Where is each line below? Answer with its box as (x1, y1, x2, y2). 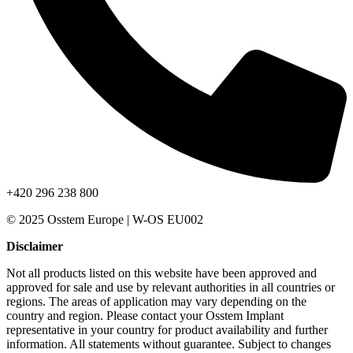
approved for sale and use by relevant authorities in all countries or (6, 280, 335, 294)
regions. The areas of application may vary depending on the (6, 294, 307, 308)
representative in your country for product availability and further (6, 322, 328, 336)
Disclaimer (6, 239, 63, 253)
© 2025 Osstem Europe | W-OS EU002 (6, 212, 203, 226)
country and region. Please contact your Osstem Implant (6, 308, 284, 322)
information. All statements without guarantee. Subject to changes (6, 336, 331, 351)
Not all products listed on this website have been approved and (6, 266, 317, 280)
